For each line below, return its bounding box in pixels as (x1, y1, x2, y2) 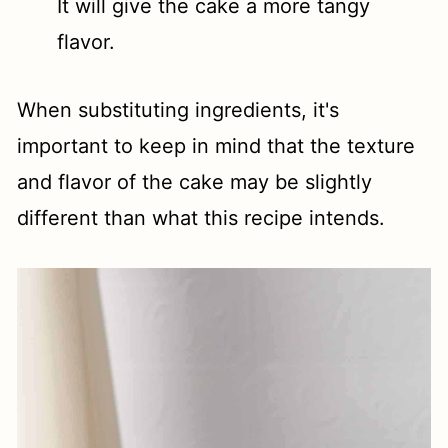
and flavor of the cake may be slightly (17, 170, 373, 195)
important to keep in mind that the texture (17, 134, 416, 159)
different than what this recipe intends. (17, 206, 386, 231)
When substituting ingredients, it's (17, 98, 340, 123)
